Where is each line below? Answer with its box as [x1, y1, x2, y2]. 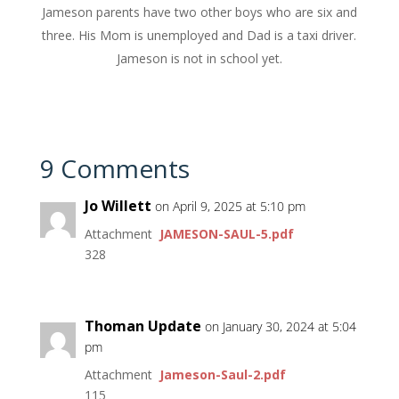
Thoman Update [84, 316, 201, 337]
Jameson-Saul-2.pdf [159, 366, 286, 384]
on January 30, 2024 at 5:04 [204, 318, 356, 336]
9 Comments [39, 151, 190, 186]
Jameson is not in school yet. [116, 50, 282, 68]
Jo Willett [84, 196, 151, 216]
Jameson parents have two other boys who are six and [41, 4, 357, 21]
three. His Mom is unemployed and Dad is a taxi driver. [42, 27, 357, 45]
